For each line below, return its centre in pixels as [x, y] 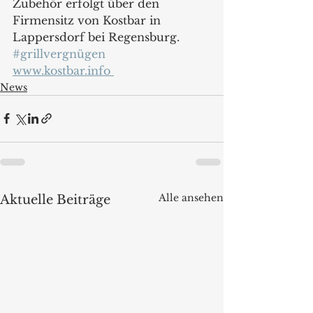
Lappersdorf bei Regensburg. [100, 37]
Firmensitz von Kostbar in [88, 20]
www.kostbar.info [63, 70]
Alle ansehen [191, 197]
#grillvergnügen [59, 53]
